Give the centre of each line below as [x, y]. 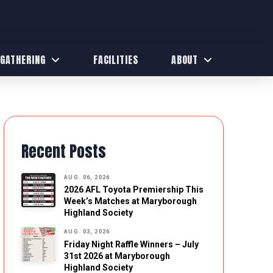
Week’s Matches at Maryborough [131, 201]
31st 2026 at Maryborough [117, 256]
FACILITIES [115, 60]
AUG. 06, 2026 [87, 177]
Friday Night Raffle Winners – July [132, 244]
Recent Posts [64, 151]
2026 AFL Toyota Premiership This [134, 190]
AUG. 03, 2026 [87, 232]
